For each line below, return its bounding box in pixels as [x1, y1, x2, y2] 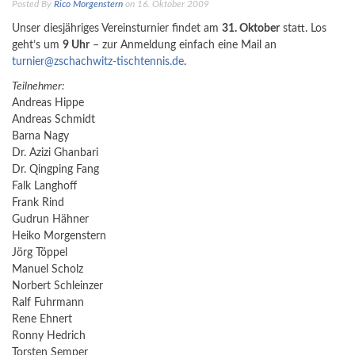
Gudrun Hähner [12, 214, 89, 225]
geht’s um [12, 40, 63, 51]
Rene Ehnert [12, 314, 72, 325]
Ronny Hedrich [12, 330, 86, 342]
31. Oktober [222, 23, 280, 34]
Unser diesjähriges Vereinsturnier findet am [12, 23, 222, 34]
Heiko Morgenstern [12, 231, 106, 242]
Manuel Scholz [12, 264, 83, 275]
